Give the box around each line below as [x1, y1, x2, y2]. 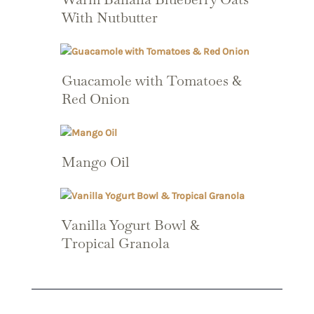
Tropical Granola [61, 234, 170, 253]
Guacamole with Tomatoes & [61, 71, 242, 90]
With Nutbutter [61, 8, 158, 27]
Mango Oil [61, 153, 130, 172]
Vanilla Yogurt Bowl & [61, 216, 200, 235]
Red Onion [61, 89, 130, 108]
